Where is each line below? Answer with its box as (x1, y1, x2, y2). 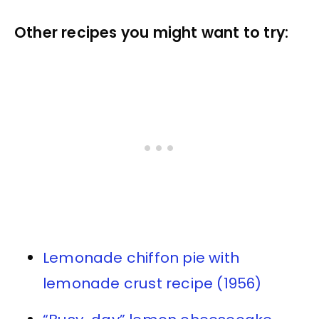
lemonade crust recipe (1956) (43, 273, 262, 294)
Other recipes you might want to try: (14, 23, 289, 43)
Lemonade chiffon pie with (43, 248, 239, 268)
